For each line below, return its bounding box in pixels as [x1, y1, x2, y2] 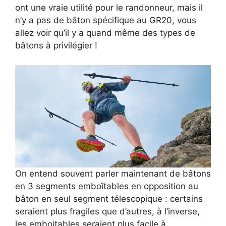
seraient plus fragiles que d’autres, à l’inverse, [15, 206, 200, 217]
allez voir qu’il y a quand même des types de [15, 28, 195, 38]
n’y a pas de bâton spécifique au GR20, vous [15, 15, 196, 26]
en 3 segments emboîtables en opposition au [15, 181, 198, 192]
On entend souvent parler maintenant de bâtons [15, 168, 211, 179]
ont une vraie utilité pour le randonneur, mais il [15, 3, 203, 13]
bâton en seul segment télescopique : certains [15, 194, 203, 204]
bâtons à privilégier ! [15, 40, 97, 51]
